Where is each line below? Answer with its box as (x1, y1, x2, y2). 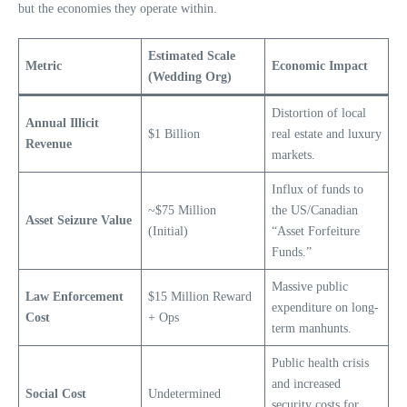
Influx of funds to (272, 182, 363, 196)
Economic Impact (272, 58, 368, 73)
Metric (25, 58, 62, 73)
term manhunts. (272, 321, 352, 335)
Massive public (272, 279, 348, 293)
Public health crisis (272, 355, 369, 370)
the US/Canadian (272, 203, 358, 217)
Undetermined (148, 386, 221, 401)
